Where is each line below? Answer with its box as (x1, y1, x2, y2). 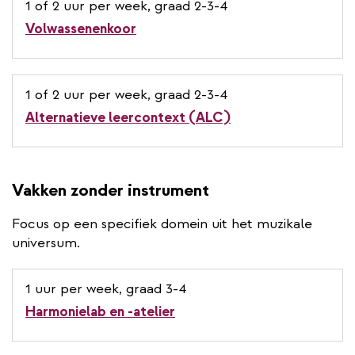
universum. (12, 233, 80, 252)
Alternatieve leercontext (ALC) (25, 108, 231, 127)
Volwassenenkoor (25, 19, 136, 38)
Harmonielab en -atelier (25, 302, 175, 321)
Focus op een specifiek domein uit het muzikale (12, 214, 312, 233)
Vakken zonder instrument (12, 178, 209, 201)
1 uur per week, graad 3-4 (25, 279, 186, 298)
